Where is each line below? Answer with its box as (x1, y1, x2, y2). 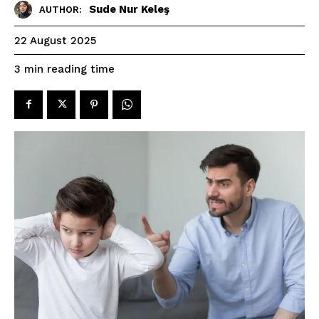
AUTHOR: (39, 4, 82, 16)
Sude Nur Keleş (89, 3, 169, 16)
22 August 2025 (14, 33, 96, 47)
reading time (47, 62, 115, 75)
